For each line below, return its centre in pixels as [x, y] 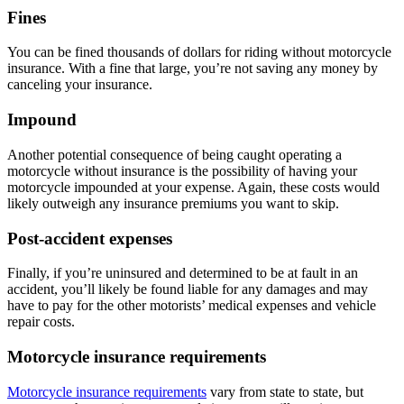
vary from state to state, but [285, 391]
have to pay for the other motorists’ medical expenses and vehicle [192, 306]
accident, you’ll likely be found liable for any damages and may [188, 289]
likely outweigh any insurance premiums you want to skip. [173, 203]
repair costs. [41, 322]
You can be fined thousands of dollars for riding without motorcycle [199, 52]
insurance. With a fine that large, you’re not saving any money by [193, 69]
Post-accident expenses [90, 238]
